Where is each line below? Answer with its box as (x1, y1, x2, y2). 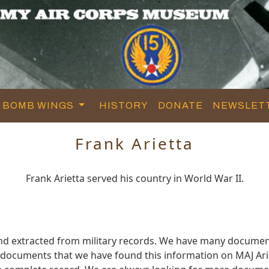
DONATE (158, 100, 204, 110)
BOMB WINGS (2, 100, 77, 110)
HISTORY (99, 100, 149, 110)
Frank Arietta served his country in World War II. (25, 171, 244, 185)
